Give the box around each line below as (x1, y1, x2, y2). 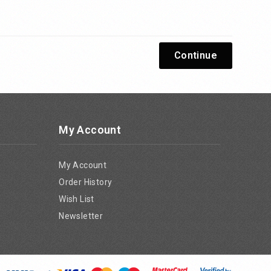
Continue (174, 50, 217, 61)
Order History (59, 177, 113, 187)
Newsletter (59, 211, 103, 221)
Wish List (59, 194, 94, 204)
